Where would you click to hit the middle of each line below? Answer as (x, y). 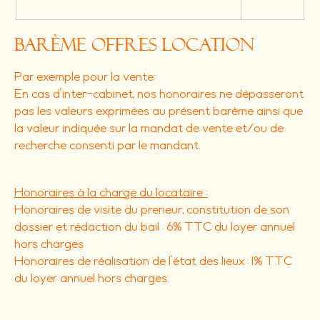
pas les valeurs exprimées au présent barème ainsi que (159, 111)
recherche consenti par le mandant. (109, 146)
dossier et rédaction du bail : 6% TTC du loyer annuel (155, 227)
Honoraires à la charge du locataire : (111, 193)
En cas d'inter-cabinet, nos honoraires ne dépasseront (159, 94)
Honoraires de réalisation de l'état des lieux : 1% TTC (153, 261)
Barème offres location (134, 44)
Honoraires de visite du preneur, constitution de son (152, 210)
